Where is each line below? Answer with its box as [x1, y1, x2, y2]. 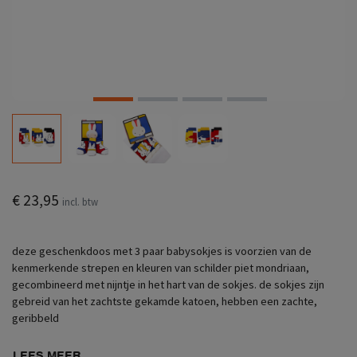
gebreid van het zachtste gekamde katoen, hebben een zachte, [12, 293, 317, 308]
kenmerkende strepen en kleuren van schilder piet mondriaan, [12, 260, 309, 275]
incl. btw [62, 194, 98, 208]
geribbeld [12, 310, 59, 325]
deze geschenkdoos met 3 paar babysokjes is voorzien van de [12, 243, 312, 258]
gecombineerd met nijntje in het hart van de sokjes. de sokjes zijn [12, 277, 324, 292]
